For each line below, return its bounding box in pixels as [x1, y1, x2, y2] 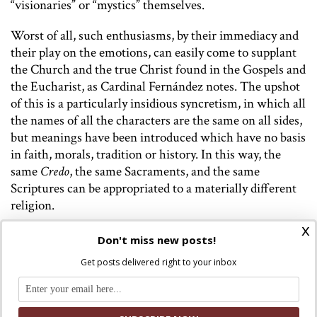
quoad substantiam [73, 295, 163, 313]
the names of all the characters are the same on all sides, [11, 112, 302, 130]
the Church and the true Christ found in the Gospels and [11, 61, 306, 79]
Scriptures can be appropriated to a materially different [11, 180, 296, 198]
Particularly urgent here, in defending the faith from [11, 227, 284, 246]
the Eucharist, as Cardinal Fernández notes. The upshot [11, 78, 300, 96]
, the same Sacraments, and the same [69, 163, 260, 181]
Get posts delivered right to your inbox [81, 255, 236, 268]
